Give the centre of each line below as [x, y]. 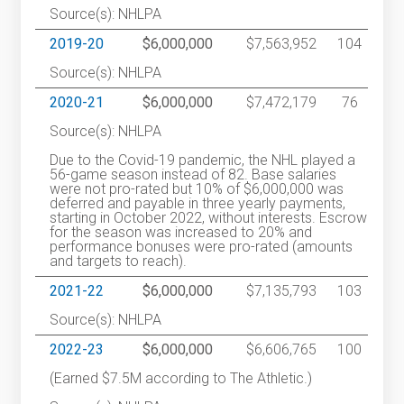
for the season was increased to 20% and [181, 232]
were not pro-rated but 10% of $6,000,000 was [197, 189]
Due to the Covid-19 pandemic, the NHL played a [203, 160]
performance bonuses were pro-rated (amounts [202, 247]
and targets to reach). [119, 261]
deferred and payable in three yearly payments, [198, 203]
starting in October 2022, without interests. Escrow [209, 218]
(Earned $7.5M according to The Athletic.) [181, 378]
